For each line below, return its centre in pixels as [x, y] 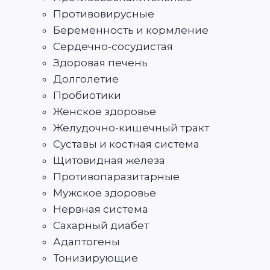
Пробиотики [87, 96]
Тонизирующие [96, 258]
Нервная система [101, 209]
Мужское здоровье [105, 193]
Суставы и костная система [126, 144]
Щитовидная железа [109, 161]
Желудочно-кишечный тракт [131, 128]
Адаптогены [86, 242]
